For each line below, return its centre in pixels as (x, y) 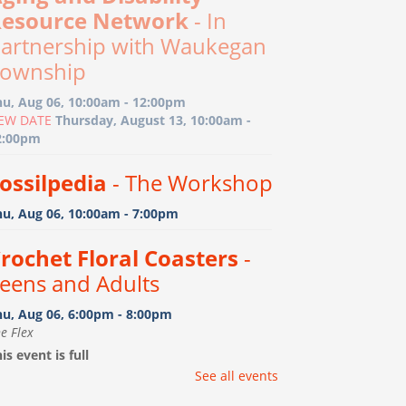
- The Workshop (190, 183)
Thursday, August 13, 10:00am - (151, 120)
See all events (237, 375)
